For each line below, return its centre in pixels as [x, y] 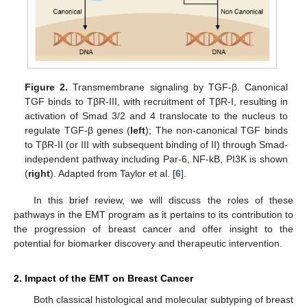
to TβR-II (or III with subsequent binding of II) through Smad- [156, 145]
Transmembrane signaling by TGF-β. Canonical [178, 87]
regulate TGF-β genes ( [78, 131]
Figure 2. [47, 87]
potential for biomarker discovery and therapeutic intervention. [148, 243]
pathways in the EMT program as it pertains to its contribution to [153, 214]
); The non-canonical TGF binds [217, 131]
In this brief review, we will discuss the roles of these [163, 200]
